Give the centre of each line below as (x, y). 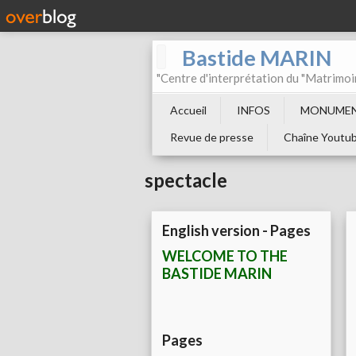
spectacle (186, 180)
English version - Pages (236, 231)
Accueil (188, 110)
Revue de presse (212, 137)
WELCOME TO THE (225, 256)
